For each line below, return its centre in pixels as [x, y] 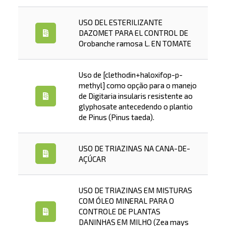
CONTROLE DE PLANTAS [119, 211]
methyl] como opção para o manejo [137, 85]
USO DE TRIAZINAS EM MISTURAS [135, 190]
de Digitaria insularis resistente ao [135, 96]
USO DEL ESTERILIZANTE [120, 22]
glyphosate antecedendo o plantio [135, 106]
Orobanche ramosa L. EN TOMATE [135, 43]
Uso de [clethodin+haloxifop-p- [130, 75]
